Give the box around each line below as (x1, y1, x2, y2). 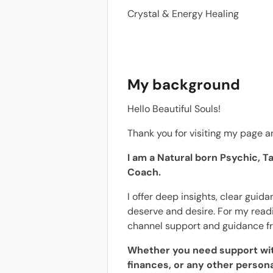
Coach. (127, 166, 163, 179)
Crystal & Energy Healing (127, 7, 239, 20)
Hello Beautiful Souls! (127, 102, 221, 115)
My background (127, 75, 240, 94)
